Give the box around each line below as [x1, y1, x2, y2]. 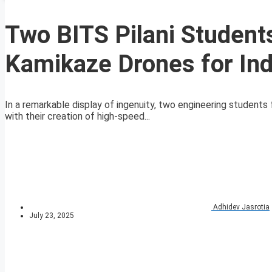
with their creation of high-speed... [5, 110, 150, 123]
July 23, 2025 [29, 211, 74, 220]
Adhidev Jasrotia [213, 203, 270, 212]
